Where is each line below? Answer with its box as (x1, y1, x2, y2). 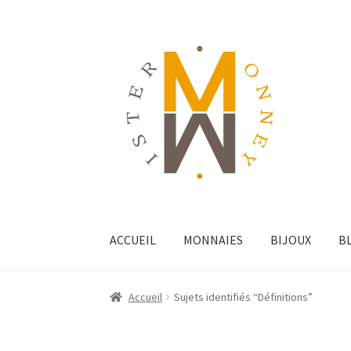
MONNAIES (183, 231, 244, 248)
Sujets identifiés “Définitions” (173, 290, 313, 305)
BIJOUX (270, 231, 312, 248)
